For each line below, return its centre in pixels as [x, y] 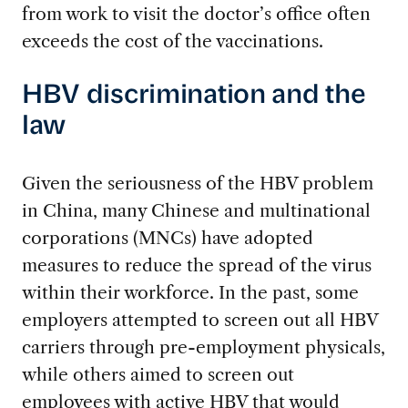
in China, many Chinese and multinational [196, 210]
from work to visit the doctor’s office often [196, 14]
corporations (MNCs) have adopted [167, 237]
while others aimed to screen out [158, 374]
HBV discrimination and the [194, 96]
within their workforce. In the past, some [190, 292]
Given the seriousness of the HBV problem [197, 183]
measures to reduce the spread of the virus [196, 265]
